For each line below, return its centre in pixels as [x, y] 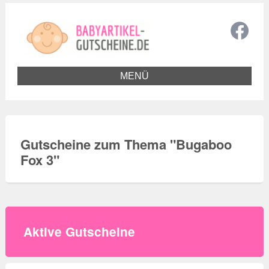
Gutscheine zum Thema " [98, 144]
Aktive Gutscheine [79, 231]
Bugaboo [204, 144]
